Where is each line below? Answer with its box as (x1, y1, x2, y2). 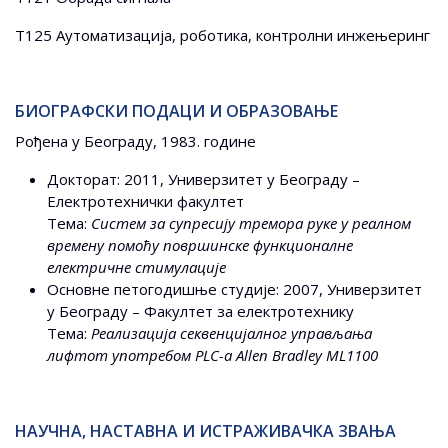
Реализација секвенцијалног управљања (91, 323, 372, 344)
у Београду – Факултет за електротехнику (47, 301, 354, 322)
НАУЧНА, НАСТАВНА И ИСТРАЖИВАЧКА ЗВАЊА (15, 420, 396, 443)
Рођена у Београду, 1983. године (15, 131, 256, 152)
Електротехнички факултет (47, 191, 244, 212)
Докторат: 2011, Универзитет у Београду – (47, 169, 360, 190)
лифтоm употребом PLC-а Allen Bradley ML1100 (47, 345, 378, 366)
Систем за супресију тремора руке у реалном (91, 213, 411, 234)
